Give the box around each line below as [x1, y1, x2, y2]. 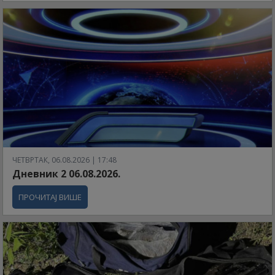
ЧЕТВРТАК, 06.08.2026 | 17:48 [12, 155, 117, 166]
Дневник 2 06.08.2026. [12, 167, 120, 181]
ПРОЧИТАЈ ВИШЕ [18, 192, 82, 203]
